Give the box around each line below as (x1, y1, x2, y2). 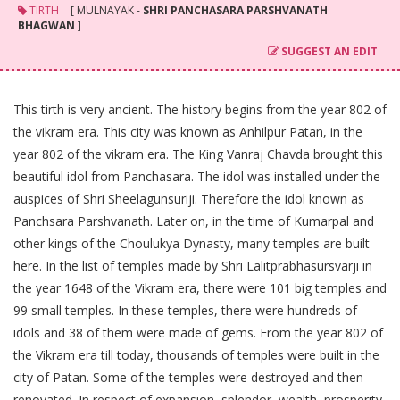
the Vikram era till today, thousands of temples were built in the (13, 346, 379, 363)
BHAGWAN (18, 18, 75, 33)
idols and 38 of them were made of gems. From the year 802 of (13, 324, 383, 341)
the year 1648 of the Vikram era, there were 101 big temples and (13, 279, 387, 296)
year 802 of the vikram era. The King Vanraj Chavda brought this (13, 146, 383, 162)
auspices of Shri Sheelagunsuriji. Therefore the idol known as (13, 190, 364, 207)
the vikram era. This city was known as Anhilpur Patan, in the (13, 123, 362, 140)
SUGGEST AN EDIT (279, 44, 378, 59)
